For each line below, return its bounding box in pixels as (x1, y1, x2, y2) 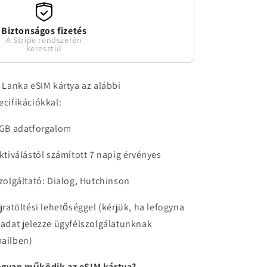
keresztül (26, 43, 62, 54)
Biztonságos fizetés (1, 24, 87, 37)
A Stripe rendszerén (6, 35, 82, 45)
